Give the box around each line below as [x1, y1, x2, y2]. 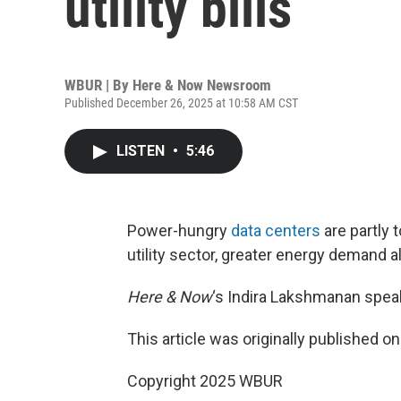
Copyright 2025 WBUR [127, 371, 283, 390]
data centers [231, 221, 320, 240]
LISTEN [116, 142, 168, 159]
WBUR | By [64, 76, 132, 94]
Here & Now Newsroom [132, 76, 271, 94]
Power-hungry [127, 221, 231, 240]
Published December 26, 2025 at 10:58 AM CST [64, 96, 298, 110]
